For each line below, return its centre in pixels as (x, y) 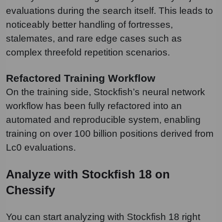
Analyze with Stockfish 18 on (88, 174)
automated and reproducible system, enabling (103, 120)
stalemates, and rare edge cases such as (94, 39)
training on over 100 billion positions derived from (110, 134)
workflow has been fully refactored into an (94, 106)
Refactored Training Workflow (81, 79)
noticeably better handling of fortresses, (89, 25)
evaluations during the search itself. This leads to (110, 11)
